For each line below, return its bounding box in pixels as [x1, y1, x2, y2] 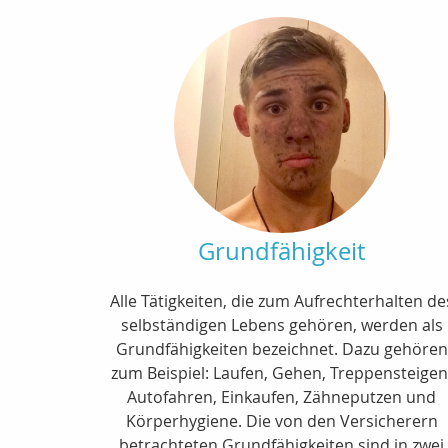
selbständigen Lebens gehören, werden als [120, 313, 443, 336]
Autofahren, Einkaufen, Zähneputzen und [127, 385, 437, 408]
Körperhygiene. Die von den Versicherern [125, 409, 438, 432]
